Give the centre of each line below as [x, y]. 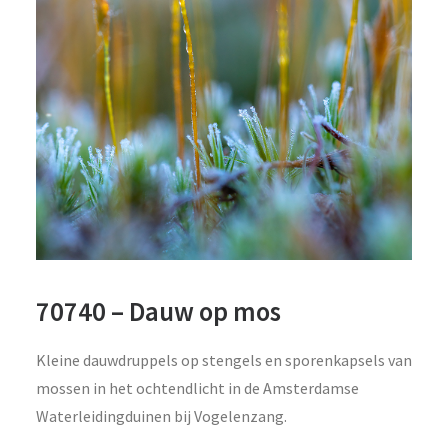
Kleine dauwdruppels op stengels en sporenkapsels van [224, 360]
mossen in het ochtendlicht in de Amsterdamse [197, 388]
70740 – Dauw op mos [158, 311]
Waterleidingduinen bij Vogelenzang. [161, 416]
